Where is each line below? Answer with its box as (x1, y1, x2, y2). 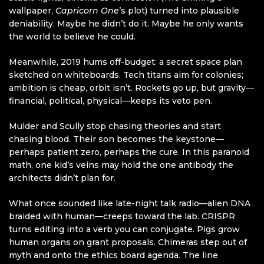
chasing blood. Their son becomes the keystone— (9, 134, 224, 145)
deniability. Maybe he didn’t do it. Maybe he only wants (9, 18, 243, 29)
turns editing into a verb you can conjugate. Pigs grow (9, 224, 240, 235)
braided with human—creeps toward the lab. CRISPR (9, 211, 235, 222)
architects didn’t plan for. (9, 173, 115, 184)
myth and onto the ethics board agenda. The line (9, 250, 218, 261)
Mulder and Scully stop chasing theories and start (9, 121, 221, 132)
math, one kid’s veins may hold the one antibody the (9, 160, 233, 171)
